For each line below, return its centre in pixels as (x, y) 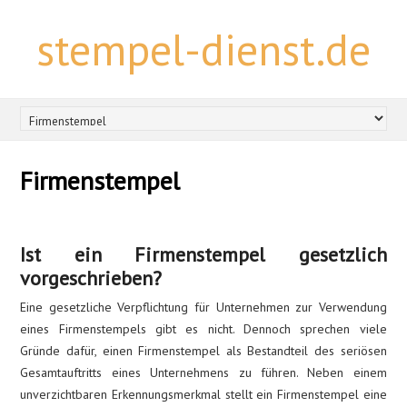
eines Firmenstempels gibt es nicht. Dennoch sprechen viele (203, 329)
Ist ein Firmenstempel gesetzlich (203, 254)
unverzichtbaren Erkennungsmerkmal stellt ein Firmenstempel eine (203, 394)
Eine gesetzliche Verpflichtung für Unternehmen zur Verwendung (203, 307)
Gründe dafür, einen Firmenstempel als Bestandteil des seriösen (203, 351)
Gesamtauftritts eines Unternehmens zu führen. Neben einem (203, 372)
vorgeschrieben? (91, 278)
